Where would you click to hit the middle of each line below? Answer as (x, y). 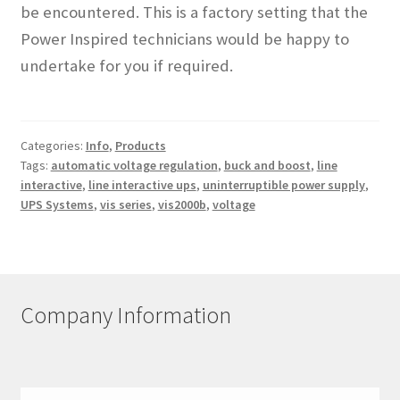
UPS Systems (57, 204)
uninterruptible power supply (283, 184)
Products (140, 145)
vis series (125, 204)
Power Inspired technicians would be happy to (184, 39)
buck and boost (267, 165)
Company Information (125, 316)
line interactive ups (142, 184)
